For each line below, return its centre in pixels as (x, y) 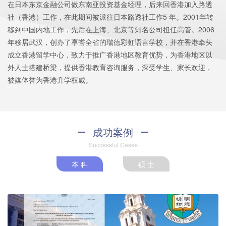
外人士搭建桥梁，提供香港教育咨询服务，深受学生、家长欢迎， (110, 67)
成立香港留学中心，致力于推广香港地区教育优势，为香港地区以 (110, 55)
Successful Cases (113, 145)
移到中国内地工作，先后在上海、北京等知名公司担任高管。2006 (111, 30)
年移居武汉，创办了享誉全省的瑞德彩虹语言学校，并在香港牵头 (110, 42)
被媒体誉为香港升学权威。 (50, 80)
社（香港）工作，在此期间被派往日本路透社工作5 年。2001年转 (110, 17)
